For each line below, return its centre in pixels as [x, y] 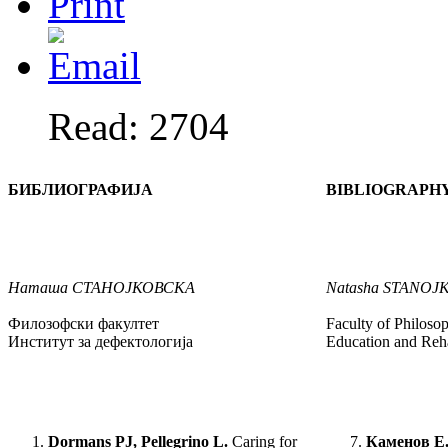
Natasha [352, 288]
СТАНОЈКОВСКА [133, 288]
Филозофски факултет [83, 324]
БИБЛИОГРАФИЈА [80, 190]
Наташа [40, 288]
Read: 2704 [138, 127]
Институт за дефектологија [100, 342]
